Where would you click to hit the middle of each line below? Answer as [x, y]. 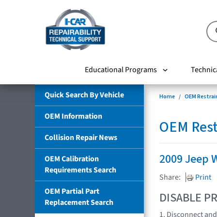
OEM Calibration [72, 159]
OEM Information [73, 116]
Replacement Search [79, 202]
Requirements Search [80, 170]
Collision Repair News [81, 137]
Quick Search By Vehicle [84, 95]
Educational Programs [121, 70]
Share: [170, 177]
